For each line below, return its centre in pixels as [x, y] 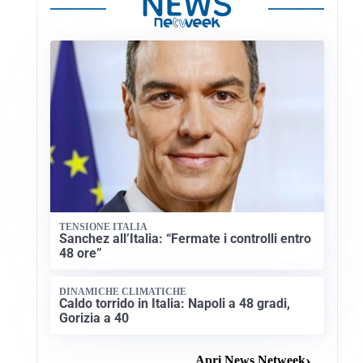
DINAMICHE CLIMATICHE [123, 291]
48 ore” [81, 254]
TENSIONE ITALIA [104, 226]
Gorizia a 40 [94, 318]
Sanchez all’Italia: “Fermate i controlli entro [186, 239]
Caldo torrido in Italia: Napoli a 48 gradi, [175, 303]
